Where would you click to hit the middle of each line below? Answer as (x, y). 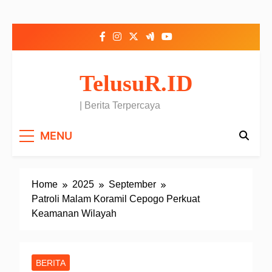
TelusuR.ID (136, 83)
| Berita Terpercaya (120, 105)
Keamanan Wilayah (74, 213)
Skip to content (43, 16)
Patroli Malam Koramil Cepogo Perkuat (116, 199)
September (132, 184)
